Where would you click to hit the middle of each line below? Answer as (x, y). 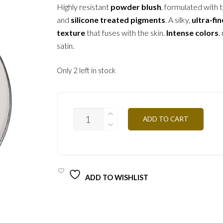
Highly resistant (84, 7)
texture (71, 33)
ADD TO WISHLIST (117, 177)
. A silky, (179, 20)
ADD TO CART (166, 119)
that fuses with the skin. (126, 33)
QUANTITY (92, 147)
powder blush (136, 7)
